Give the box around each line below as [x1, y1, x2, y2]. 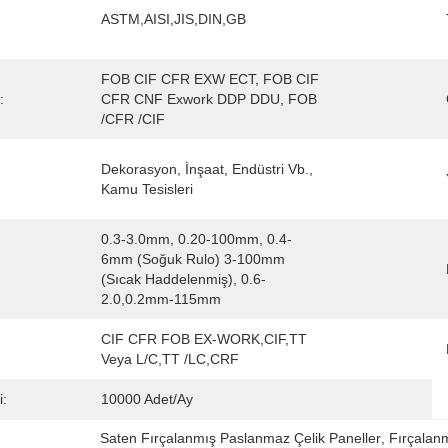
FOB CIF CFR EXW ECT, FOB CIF [101, 71, 319, 87]
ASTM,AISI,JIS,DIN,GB [101, 11, 246, 27]
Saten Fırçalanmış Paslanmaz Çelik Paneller [99, 430, 381, 446]
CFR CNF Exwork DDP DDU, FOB [101, 91, 317, 107]
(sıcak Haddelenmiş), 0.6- [101, 271, 266, 287]
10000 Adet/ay [101, 391, 193, 407]
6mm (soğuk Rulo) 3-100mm [101, 251, 285, 267]
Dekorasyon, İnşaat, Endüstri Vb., [101, 161, 313, 177]
